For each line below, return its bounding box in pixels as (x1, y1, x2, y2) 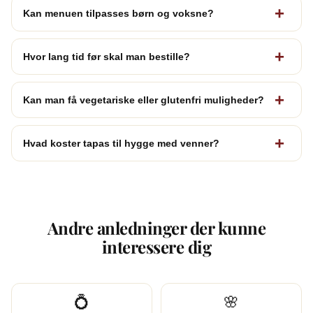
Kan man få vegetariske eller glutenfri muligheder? (23, 94, 264, 105)
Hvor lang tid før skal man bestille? (23, 51, 190, 62)
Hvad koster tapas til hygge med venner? (23, 138, 219, 149)
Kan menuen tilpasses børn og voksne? (23, 8, 214, 19)
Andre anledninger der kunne (47, 217, 266, 239)
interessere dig (101, 235, 212, 258)
